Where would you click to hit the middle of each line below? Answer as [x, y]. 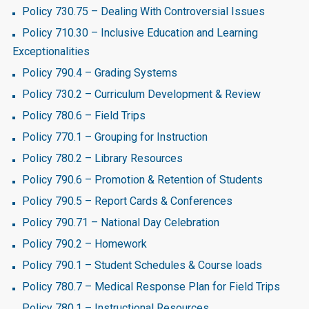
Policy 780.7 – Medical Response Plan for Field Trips [151, 287]
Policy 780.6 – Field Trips [84, 116]
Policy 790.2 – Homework [84, 244]
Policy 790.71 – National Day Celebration [121, 222]
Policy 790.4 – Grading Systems [100, 73]
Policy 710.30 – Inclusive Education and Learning [140, 33]
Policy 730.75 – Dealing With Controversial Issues [143, 11]
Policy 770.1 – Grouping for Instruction [115, 137]
